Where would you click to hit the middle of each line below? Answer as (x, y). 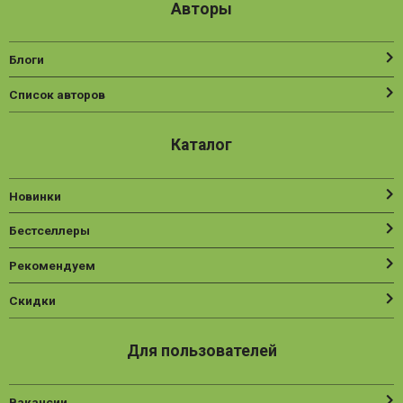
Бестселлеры (49, 231)
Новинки (35, 196)
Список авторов (57, 94)
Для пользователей (201, 351)
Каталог (201, 145)
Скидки (32, 300)
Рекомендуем (52, 266)
